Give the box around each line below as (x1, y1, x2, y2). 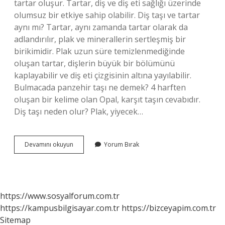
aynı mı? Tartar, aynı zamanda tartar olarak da (14, 22, 188, 33)
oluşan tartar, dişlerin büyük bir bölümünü (14, 58, 175, 69)
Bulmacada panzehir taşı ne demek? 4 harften (14, 82, 186, 93)
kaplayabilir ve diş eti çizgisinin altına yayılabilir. (14, 70, 191, 81)
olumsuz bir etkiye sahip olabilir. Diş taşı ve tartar (14, 10, 200, 21)
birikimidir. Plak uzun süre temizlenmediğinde (14, 46, 185, 57)
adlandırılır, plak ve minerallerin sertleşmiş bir (14, 34, 186, 45)
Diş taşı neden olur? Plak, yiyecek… (14, 106, 143, 117)
